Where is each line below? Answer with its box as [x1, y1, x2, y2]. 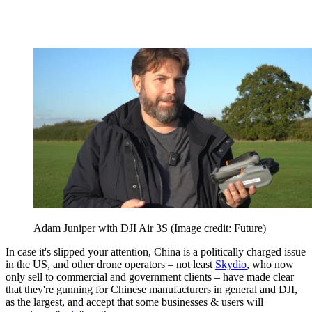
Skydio [215, 258, 247, 270]
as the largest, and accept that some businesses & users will [6, 295, 263, 308]
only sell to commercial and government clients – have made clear [6, 270, 294, 283]
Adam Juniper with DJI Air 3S [33, 221, 171, 234]
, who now [247, 258, 294, 270]
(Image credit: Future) [171, 221, 266, 234]
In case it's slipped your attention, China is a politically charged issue [6, 245, 306, 258]
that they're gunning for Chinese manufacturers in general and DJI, [6, 283, 297, 295]
